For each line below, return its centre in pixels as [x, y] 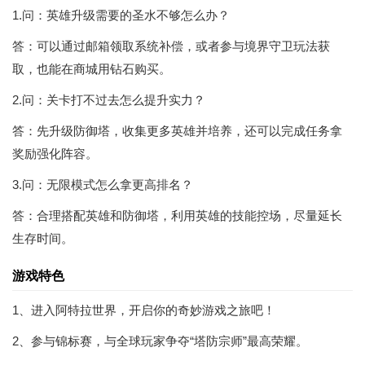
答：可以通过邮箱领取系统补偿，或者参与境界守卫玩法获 [171, 46]
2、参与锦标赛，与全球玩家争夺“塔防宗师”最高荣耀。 [160, 341]
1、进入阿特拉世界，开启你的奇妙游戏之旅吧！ [144, 310]
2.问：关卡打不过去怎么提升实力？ [109, 100]
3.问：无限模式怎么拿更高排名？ [103, 185]
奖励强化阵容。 [55, 154]
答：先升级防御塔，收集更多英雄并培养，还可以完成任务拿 [177, 131]
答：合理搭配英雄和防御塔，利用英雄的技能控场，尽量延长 [177, 215]
